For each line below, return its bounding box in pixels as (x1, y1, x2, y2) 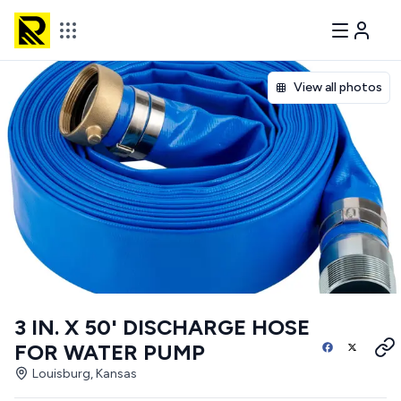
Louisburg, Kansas (32, 366, 137, 381)
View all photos (294, 80, 382, 95)
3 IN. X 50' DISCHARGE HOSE (14, 314, 310, 340)
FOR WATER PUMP (14, 339, 205, 365)
